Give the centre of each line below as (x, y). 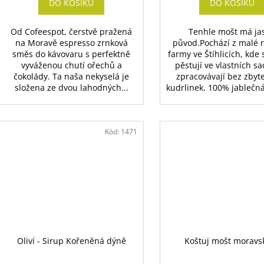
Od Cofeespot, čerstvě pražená (72, 32)
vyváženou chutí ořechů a (71, 65)
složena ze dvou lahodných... (71, 88)
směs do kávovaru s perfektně (72, 54)
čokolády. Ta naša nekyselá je (72, 77)
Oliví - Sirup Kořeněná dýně (71, 241)
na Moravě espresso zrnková (71, 43)
